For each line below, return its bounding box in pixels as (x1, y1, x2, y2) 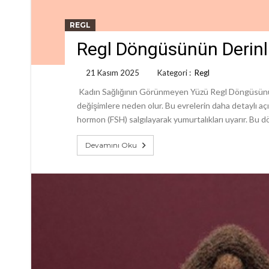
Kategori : (157, 67, 195, 77)
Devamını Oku (85, 140, 137, 150)
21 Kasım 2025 (86, 67, 139, 77)
